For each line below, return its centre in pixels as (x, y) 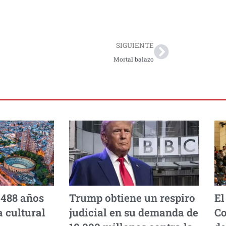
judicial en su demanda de (134, 212)
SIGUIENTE (135, 46)
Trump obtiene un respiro (132, 197)
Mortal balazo (134, 60)
